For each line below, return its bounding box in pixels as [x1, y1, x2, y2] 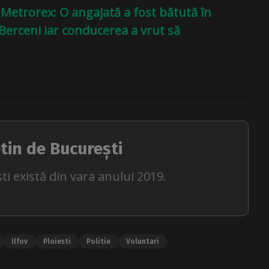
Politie [86, 237, 110, 246]
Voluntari [126, 237, 159, 246]
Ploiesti [43, 237, 71, 246]
